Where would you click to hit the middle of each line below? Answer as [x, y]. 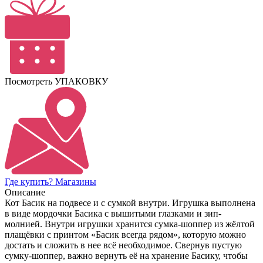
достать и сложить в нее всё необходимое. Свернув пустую [123, 245]
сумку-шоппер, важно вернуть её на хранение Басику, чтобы [126, 256]
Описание [25, 193]
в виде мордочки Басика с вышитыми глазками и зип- [113, 214]
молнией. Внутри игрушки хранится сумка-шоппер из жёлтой [130, 224]
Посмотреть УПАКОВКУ [56, 82]
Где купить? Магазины [50, 182]
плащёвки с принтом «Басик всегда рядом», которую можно [125, 235]
